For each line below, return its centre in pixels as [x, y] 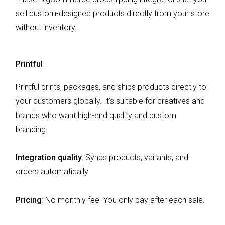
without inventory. [47, 27]
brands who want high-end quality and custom [96, 115]
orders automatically [52, 172]
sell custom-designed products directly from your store [113, 13]
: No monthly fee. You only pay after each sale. [123, 200]
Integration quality [49, 158]
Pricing [29, 200]
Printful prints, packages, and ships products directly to [111, 87]
